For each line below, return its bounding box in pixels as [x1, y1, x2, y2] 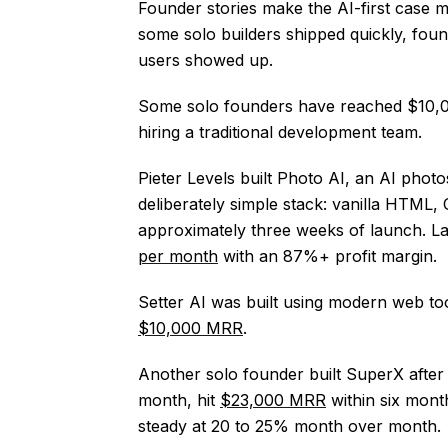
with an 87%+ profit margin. [218, 246, 437, 266]
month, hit [138, 390, 220, 410]
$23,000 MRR [220, 390, 326, 410]
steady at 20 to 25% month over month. [138, 416, 441, 436]
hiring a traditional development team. [138, 122, 422, 142]
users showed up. [138, 50, 273, 70]
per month [138, 246, 218, 266]
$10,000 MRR [138, 318, 243, 338]
